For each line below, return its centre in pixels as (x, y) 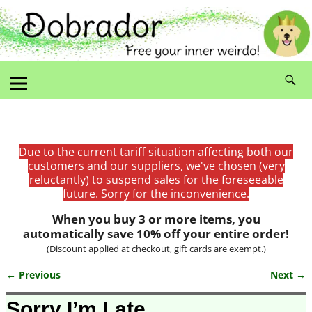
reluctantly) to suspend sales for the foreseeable (156, 179)
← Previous (33, 274)
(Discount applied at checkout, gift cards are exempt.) (156, 248)
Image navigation (72, 288)
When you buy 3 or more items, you (156, 219)
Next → (288, 274)
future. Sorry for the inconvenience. (156, 193)
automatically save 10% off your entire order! (156, 233)
